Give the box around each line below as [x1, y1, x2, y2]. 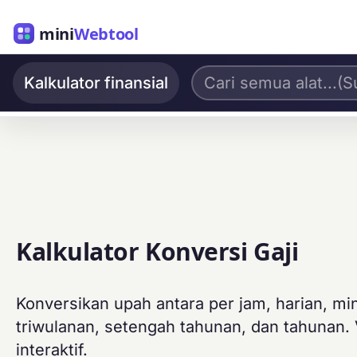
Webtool [73, 22, 139, 44]
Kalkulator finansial [24, 73, 168, 92]
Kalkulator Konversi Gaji [16, 235, 299, 269]
